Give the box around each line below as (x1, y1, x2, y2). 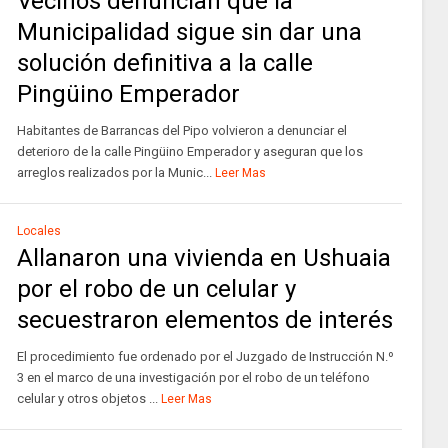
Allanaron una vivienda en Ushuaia (16, 244, 391, 272)
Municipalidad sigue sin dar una (16, 18, 362, 46)
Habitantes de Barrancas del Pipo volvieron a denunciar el (16, 123, 347, 138)
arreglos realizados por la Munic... (16, 165, 212, 180)
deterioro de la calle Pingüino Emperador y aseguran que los (16, 144, 363, 159)
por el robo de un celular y (16, 275, 296, 303)
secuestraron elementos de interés (16, 306, 393, 334)
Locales (16, 224, 61, 238)
